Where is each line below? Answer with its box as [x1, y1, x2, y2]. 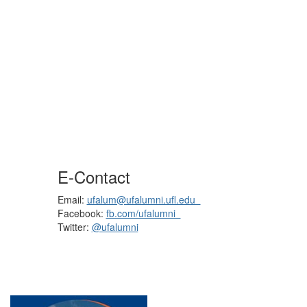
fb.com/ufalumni [106, 206, 181, 220]
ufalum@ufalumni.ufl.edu [86, 193, 201, 206]
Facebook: [57, 206, 106, 220]
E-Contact [57, 164, 130, 188]
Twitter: [57, 220, 92, 234]
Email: [57, 193, 87, 206]
